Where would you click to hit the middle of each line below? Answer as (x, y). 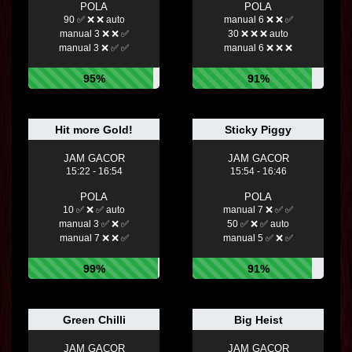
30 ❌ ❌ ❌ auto (258, 34)
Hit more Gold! (94, 130)
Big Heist (258, 320)
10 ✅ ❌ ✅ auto (94, 210)
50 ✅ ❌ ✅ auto (258, 224)
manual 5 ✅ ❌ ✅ (258, 238)
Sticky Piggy (258, 130)
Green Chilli (94, 320)
